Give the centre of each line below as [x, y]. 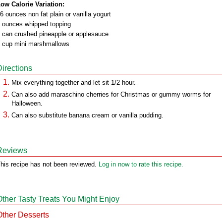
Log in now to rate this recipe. [141, 164]
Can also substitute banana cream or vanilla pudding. [87, 115]
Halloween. [27, 103]
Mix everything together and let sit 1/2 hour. [74, 83]
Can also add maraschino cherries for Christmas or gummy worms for [111, 94]
